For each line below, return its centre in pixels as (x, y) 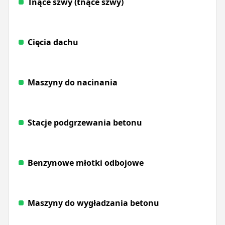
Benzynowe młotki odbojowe (86, 162)
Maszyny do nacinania (73, 82)
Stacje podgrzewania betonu (85, 122)
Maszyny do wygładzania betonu (93, 203)
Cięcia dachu (53, 42)
